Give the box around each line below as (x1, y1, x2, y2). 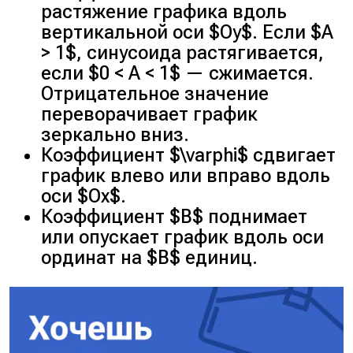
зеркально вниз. (41, 123, 190, 146)
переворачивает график (41, 102, 258, 125)
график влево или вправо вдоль (41, 164, 331, 187)
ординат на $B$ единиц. (41, 246, 258, 269)
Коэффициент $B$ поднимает (41, 205, 308, 228)
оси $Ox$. (41, 184, 127, 207)
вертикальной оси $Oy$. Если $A (41, 20, 334, 43)
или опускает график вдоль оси (41, 225, 325, 248)
